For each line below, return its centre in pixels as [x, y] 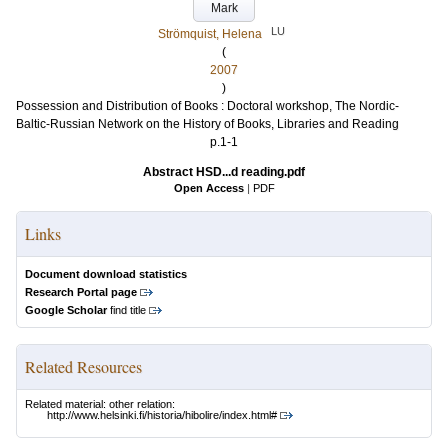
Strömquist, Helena [209, 34]
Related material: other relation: [100, 404]
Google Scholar [66, 310]
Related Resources [83, 366]
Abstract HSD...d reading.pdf [224, 172]
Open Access [208, 188]
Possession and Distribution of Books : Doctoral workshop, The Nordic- [207, 106]
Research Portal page [81, 292]
